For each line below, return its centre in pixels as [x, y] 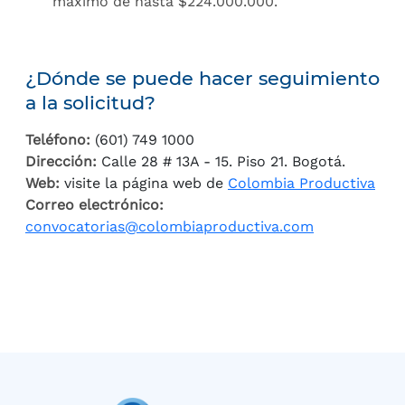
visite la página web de [144, 183]
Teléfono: [60, 140]
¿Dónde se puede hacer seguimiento [202, 78]
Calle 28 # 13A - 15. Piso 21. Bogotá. [223, 161]
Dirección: [63, 161]
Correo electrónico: [94, 205]
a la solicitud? [90, 103]
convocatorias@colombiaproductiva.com [170, 226]
